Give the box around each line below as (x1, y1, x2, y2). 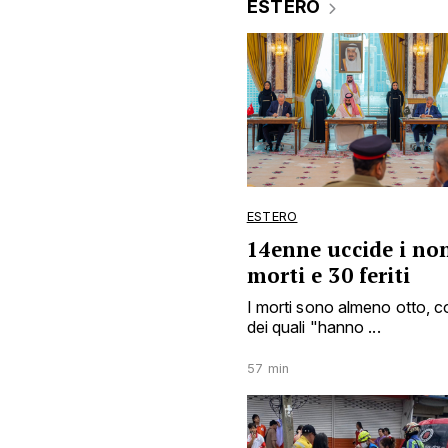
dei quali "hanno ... (246, 317, 381, 338)
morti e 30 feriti (246, 262, 411, 290)
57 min (246, 361, 290, 377)
